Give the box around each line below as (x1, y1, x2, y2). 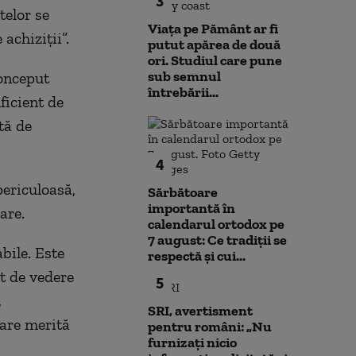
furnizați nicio (148, 334, 237, 351)
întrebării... (148, 83, 219, 101)
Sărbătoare (148, 184, 218, 201)
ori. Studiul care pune (148, 52, 282, 69)
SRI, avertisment (148, 302, 253, 319)
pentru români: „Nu (148, 318, 272, 335)
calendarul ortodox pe (148, 215, 284, 233)
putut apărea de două (148, 36, 281, 53)
